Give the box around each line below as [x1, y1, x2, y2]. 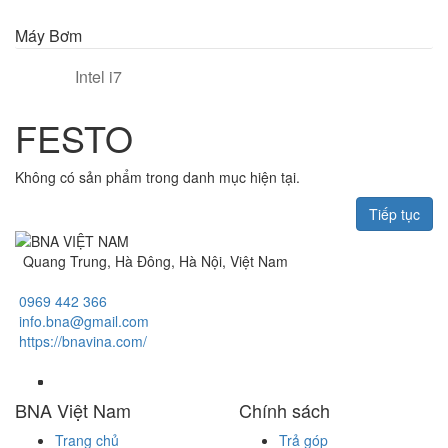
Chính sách [239, 397, 330, 423]
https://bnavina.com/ [19, 331, 147, 351]
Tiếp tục [369, 204, 420, 224]
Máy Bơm [15, 24, 82, 47]
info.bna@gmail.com [19, 311, 149, 331]
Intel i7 [75, 65, 122, 88]
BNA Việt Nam [15, 397, 131, 423]
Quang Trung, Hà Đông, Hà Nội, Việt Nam [19, 251, 288, 271]
